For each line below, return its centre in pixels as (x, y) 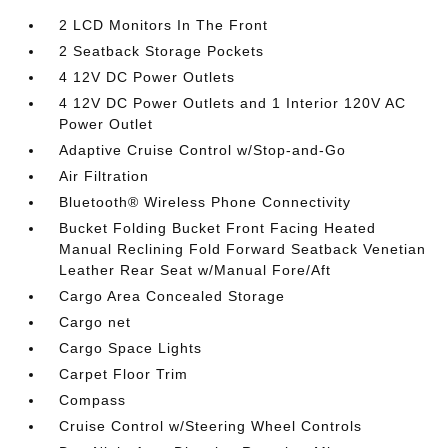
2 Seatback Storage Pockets (162, 51)
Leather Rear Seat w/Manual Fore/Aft (195, 270)
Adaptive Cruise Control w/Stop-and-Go (203, 150)
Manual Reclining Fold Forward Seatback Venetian (243, 249)
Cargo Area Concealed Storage (172, 296)
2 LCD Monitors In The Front (164, 25)
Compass (93, 400)
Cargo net (95, 322)
